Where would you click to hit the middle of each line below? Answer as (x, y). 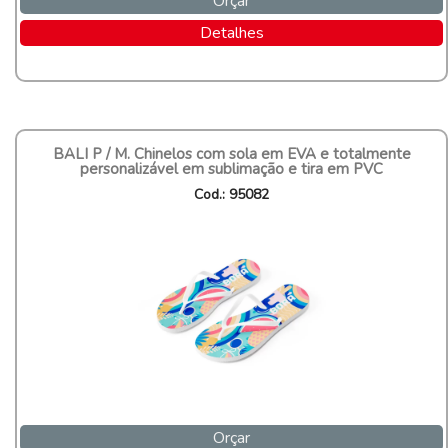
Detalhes (231, 33)
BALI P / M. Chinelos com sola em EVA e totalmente (231, 154)
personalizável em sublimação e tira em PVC (231, 169)
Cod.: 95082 (231, 195)
